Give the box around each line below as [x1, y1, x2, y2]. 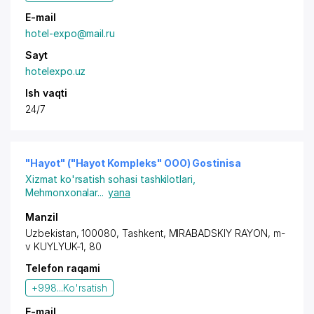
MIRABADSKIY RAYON [168, 227, 268, 239]
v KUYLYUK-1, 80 [25, 240, 102, 252]
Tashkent [122, 227, 163, 239]
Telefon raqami [25, 262, 101, 274]
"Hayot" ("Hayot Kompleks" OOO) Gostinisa [25, 157, 241, 169]
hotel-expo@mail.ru [25, 27, 116, 39]
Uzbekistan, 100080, [25, 227, 122, 239]
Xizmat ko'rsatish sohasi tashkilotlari [25, 173, 193, 185]
